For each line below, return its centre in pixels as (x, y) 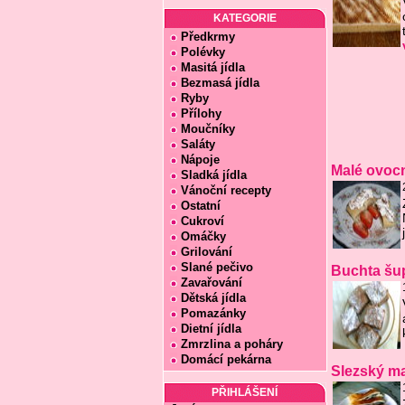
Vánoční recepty (226, 190)
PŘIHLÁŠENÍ (245, 392)
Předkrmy (207, 37)
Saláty (198, 144)
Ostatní (200, 206)
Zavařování (211, 283)
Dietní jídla (211, 329)
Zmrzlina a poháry (231, 344)
